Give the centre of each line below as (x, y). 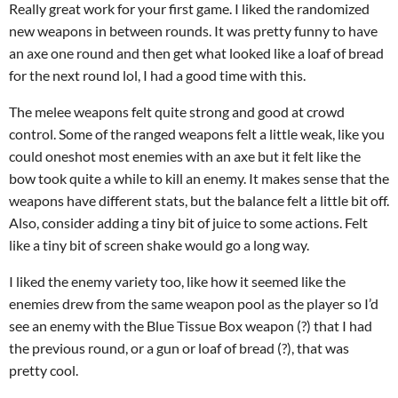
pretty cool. (44, 370)
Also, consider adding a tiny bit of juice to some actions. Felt (188, 223)
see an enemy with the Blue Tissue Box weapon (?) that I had (191, 326)
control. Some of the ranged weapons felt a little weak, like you (197, 134)
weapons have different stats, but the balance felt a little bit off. (199, 200)
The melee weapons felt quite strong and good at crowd (177, 111)
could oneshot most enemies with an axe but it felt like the (185, 156)
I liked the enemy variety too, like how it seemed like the (177, 281)
